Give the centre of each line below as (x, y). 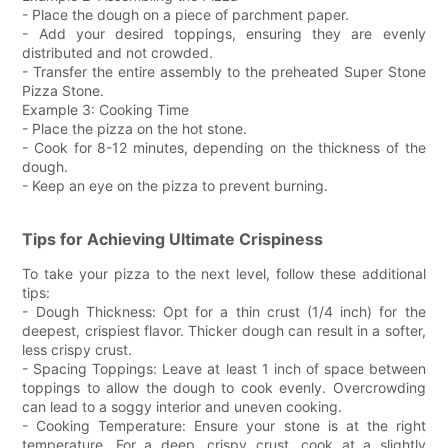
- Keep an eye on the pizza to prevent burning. (175, 186)
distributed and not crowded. (118, 53)
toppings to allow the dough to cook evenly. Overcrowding (224, 388)
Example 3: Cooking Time (106, 110)
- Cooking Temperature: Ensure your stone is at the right (224, 426)
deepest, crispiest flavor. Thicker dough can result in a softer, (224, 331)
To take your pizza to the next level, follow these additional (224, 274)
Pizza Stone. (63, 91)
